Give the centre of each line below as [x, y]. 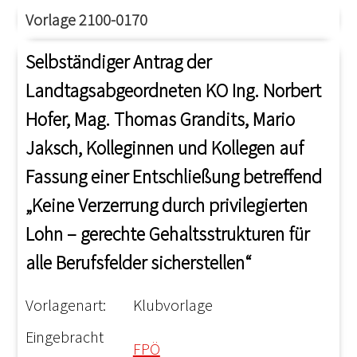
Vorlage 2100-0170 [87, 20]
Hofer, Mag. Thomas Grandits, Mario [161, 119]
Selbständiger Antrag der [119, 62]
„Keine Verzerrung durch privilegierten [167, 205]
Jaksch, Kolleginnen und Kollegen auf [165, 148]
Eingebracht [65, 337]
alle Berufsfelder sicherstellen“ [139, 263]
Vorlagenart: [66, 305]
